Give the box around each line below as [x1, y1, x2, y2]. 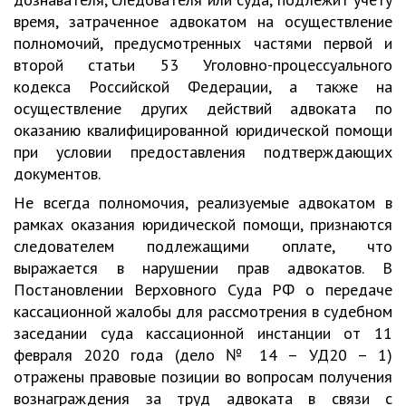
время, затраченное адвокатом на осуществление [14, 11, 392, 32]
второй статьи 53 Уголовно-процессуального [14, 54, 392, 75]
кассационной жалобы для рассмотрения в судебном [14, 301, 392, 322]
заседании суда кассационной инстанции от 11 [14, 323, 392, 343]
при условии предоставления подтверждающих [14, 141, 392, 162]
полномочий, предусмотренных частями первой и [14, 33, 392, 53]
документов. [14, 163, 101, 184]
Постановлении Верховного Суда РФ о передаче [14, 279, 392, 300]
